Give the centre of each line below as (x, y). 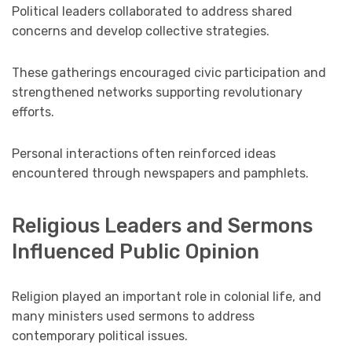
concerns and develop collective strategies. (141, 31)
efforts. (33, 112)
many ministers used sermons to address (133, 317)
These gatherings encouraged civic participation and (169, 72)
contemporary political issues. (100, 336)
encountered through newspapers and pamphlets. (160, 173)
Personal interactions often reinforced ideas (144, 153)
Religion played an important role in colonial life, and (167, 297)
